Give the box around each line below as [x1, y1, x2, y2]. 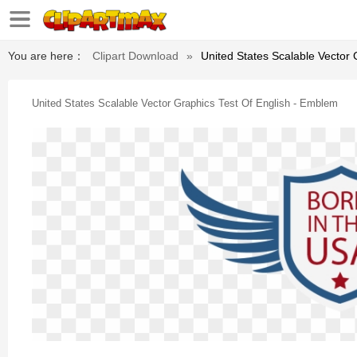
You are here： [8, 49, 84, 62]
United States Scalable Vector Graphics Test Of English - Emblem [32, 97, 338, 109]
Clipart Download [92, 49, 178, 62]
